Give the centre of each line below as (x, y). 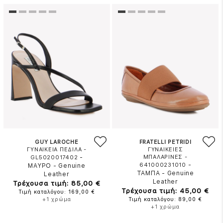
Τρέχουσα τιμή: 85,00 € (57, 183)
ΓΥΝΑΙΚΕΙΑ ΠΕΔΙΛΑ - (57, 150)
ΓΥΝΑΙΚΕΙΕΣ (165, 150)
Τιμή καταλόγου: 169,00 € (57, 192)
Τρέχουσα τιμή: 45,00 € (166, 191)
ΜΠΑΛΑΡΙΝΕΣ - (165, 157)
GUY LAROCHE (57, 142)
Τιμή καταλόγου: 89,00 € (166, 199)
